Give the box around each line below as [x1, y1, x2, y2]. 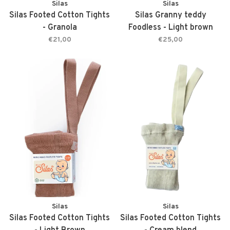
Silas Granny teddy [135, 10, 206, 21]
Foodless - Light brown [128, 23, 213, 33]
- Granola [42, 23, 77, 33]
